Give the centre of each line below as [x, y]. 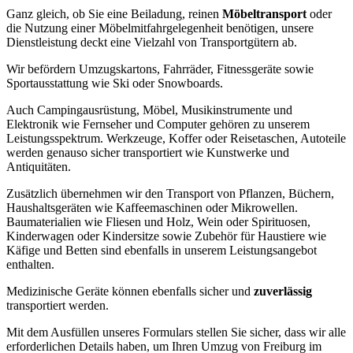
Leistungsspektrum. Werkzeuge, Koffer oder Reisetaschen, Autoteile [176, 138]
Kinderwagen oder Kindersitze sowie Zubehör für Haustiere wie [166, 236]
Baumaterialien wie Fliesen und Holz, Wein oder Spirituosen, [158, 221]
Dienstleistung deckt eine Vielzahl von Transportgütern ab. [152, 42]
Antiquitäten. [39, 166]
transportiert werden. [58, 305]
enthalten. [30, 264]
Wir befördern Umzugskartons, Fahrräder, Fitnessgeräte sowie [160, 69]
